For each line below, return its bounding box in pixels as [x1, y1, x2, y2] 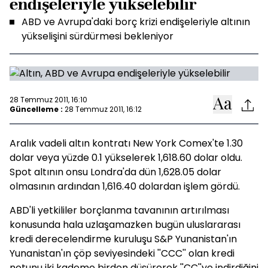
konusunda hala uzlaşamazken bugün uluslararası [10, 218, 240, 232]
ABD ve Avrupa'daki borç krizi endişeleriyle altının [22, 15, 250, 29]
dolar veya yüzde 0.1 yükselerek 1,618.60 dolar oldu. [10, 151, 242, 165]
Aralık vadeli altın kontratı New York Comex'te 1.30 [10, 136, 243, 150]
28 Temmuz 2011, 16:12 [65, 103, 142, 114]
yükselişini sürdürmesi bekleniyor [22, 29, 173, 43]
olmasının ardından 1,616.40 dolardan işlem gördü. [10, 179, 240, 193]
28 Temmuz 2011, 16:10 [10, 94, 87, 105]
